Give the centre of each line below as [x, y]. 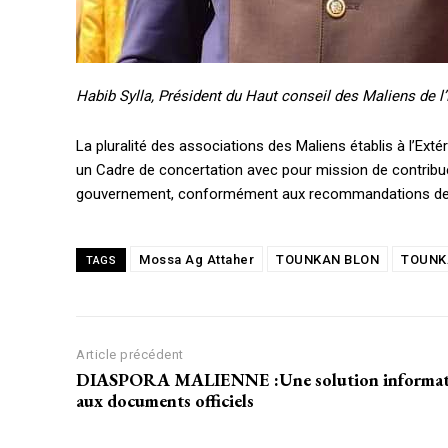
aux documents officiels [165, 401]
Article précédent [130, 355]
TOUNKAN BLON [327, 260]
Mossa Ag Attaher [196, 260]
